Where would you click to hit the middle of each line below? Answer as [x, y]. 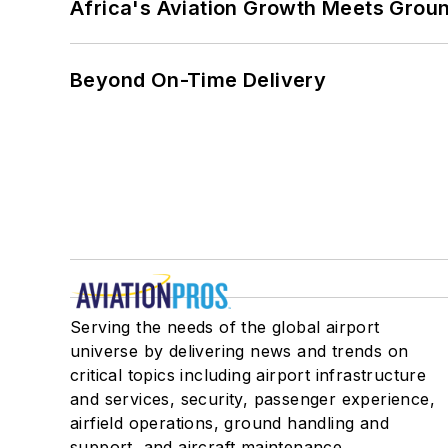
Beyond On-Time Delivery [199, 79]
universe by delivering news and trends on [239, 350]
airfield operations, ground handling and [229, 422]
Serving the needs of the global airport [225, 326]
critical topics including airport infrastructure [248, 374]
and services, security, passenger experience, [252, 398]
